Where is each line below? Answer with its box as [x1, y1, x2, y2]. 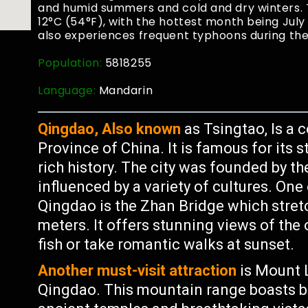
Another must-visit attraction [38, 262, 237, 279]
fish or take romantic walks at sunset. [38, 236, 295, 253]
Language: [38, 82, 99, 98]
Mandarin [98, 82, 153, 98]
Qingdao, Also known [38, 120, 181, 137]
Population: [38, 55, 105, 71]
